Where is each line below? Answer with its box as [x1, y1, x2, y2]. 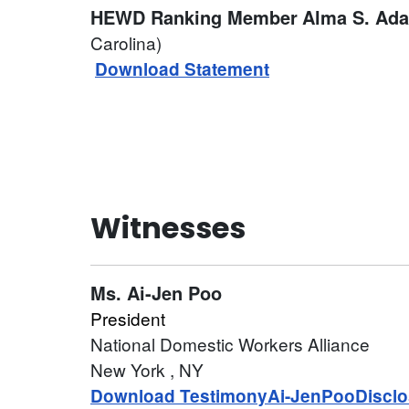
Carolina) [90, 30, 162, 56]
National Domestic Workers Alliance [90, 331, 370, 357]
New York [90, 357, 170, 383]
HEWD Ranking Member [90, 4, 298, 31]
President [90, 306, 165, 331]
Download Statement [95, 57, 269, 82]
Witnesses [90, 207, 246, 249]
